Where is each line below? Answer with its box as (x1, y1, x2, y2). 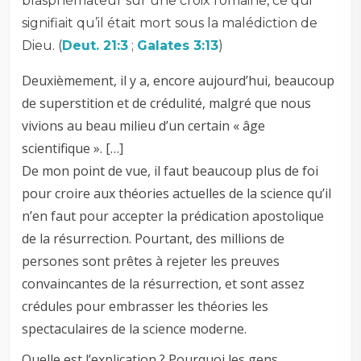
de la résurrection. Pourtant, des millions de (22, 230, 285, 248)
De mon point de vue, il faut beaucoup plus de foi (22, 162, 319, 180)
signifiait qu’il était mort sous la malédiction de (22, 15, 318, 31)
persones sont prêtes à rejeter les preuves (22, 252, 280, 271)
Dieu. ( (22, 38, 63, 54)
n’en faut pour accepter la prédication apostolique (22, 207, 325, 226)
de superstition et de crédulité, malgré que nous (22, 94, 312, 113)
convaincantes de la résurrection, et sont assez (22, 275, 305, 293)
